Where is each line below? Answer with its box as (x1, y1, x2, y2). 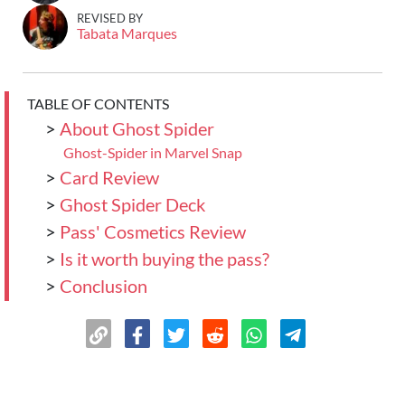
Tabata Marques (77, 24, 177, 42)
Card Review (60, 166, 159, 188)
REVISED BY (77, 11, 143, 25)
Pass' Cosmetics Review (60, 221, 246, 242)
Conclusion (60, 275, 147, 297)
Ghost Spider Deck (60, 193, 205, 215)
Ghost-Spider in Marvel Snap (63, 144, 242, 161)
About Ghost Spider (60, 118, 214, 139)
